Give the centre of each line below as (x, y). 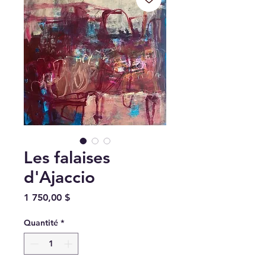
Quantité (41, 222)
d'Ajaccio (59, 177)
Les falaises (67, 157)
